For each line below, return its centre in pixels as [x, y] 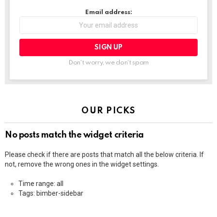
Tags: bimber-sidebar [51, 193]
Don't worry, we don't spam [108, 62]
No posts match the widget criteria [74, 135]
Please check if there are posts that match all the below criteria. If [104, 154]
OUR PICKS [108, 111]
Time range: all [41, 183]
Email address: [108, 12]
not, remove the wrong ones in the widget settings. [82, 164]
